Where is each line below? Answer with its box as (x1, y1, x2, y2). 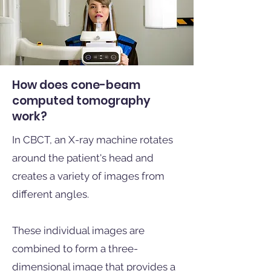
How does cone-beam (12, 77, 140, 93)
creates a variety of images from (12, 170, 165, 182)
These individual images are (12, 224, 145, 237)
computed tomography (12, 93, 151, 109)
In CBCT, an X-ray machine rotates (12, 134, 173, 146)
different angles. (12, 188, 89, 200)
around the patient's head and (12, 152, 154, 164)
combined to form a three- (12, 243, 138, 255)
